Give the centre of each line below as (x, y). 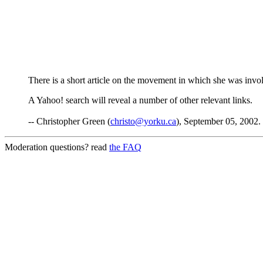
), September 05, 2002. (218, 122)
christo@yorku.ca (143, 122)
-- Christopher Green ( (69, 122)
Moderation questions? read (57, 147)
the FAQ (125, 147)
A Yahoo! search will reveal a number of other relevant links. (140, 100)
